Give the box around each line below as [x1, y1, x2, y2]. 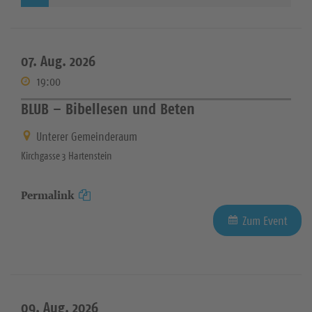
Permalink [21, 187, 75, 203]
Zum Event [242, 212, 288, 228]
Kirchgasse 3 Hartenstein [21, 148, 112, 162]
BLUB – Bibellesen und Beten [21, 99, 195, 119]
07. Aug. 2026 [21, 52, 95, 71]
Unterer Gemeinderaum [36, 128, 137, 144]
